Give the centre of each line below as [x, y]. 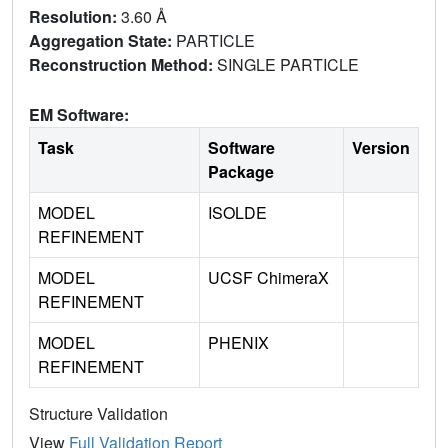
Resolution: [75, 16]
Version [381, 147]
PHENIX [238, 342]
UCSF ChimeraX [268, 277]
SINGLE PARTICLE [290, 64]
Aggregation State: [102, 40]
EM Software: [79, 114]
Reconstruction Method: [123, 64]
